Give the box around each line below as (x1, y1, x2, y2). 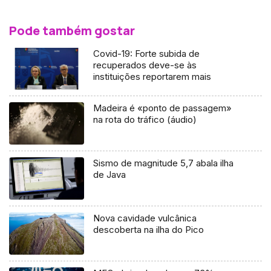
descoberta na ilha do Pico (93, 224, 204, 236)
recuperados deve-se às (93, 59, 197, 71)
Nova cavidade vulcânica (93, 212, 197, 224)
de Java (93, 169, 126, 181)
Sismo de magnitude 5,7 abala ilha (93, 157, 234, 169)
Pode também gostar (9, 22, 135, 39)
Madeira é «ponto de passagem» (93, 102, 232, 114)
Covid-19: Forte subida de (93, 47, 200, 59)
